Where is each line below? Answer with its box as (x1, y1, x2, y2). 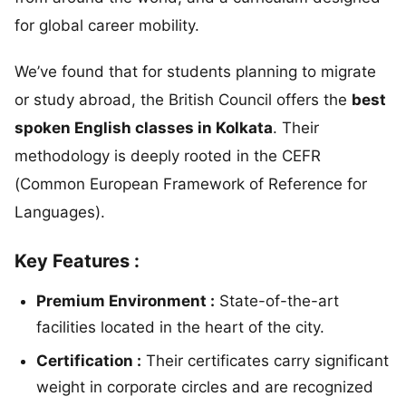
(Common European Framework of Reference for (14, 174, 367, 193)
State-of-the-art (215, 291, 339, 310)
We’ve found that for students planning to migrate (14, 62, 376, 81)
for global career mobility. (14, 15, 199, 34)
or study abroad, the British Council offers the (14, 90, 352, 109)
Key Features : (14, 249, 140, 272)
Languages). (14, 202, 105, 221)
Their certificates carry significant (141, 351, 389, 370)
